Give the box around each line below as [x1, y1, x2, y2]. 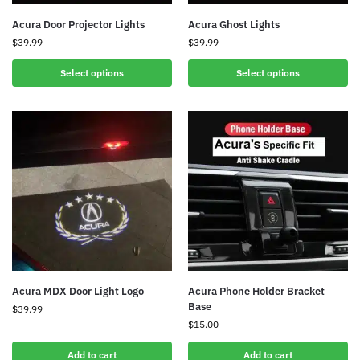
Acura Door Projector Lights [12, 17, 145, 31]
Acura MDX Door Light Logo [12, 284, 144, 298]
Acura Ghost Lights [188, 17, 280, 31]
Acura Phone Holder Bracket [188, 284, 325, 298]
